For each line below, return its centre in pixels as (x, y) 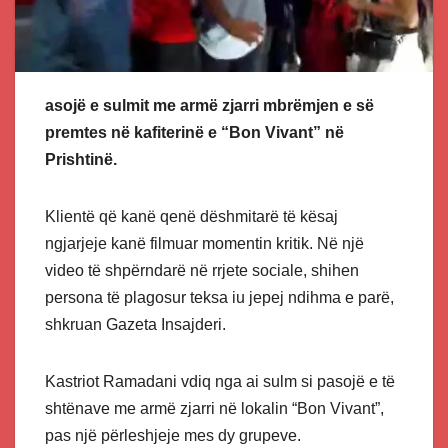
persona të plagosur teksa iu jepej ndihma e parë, (219, 297)
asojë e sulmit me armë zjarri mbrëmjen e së (209, 105)
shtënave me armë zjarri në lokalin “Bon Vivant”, (214, 408)
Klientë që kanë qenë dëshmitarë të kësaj (191, 216)
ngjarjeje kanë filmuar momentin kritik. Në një (204, 243)
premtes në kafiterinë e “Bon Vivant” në (194, 132)
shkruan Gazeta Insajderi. (135, 324)
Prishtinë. (81, 159)
